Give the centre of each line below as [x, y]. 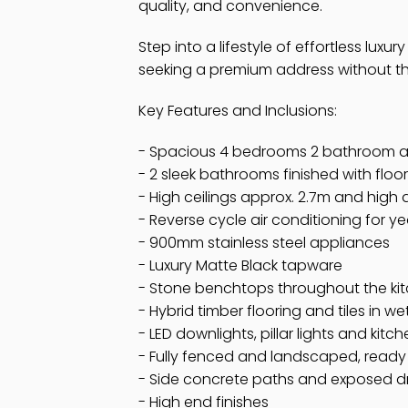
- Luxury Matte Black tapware [240, 265]
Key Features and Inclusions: [238, 111]
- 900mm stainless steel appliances [264, 243]
